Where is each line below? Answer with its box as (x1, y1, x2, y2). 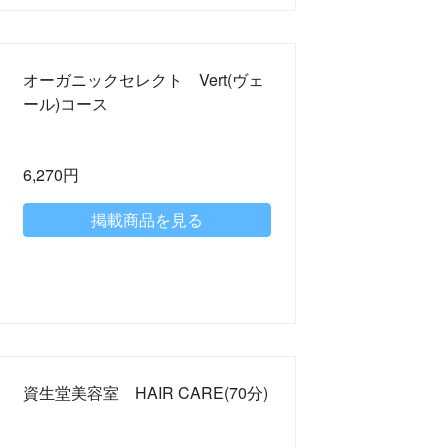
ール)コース (22, 91, 108, 115)
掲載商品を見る (90, 207, 203, 231)
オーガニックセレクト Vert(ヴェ (22, 67, 264, 91)
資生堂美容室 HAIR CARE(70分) (22, 381, 268, 405)
